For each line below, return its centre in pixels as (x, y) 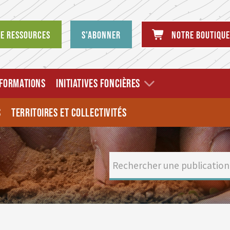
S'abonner (101, 36)
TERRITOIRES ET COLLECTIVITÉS (69, 113)
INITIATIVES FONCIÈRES (98, 84)
